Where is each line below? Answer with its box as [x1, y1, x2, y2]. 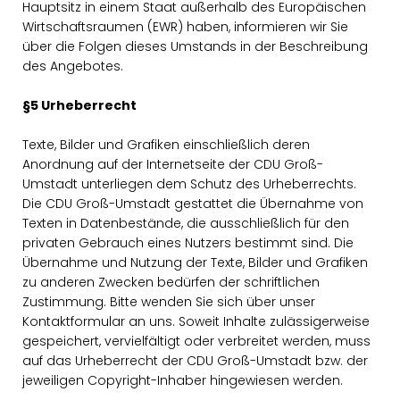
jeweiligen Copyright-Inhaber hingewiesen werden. [22, 371, 343, 389]
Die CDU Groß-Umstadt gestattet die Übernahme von [22, 195, 363, 212]
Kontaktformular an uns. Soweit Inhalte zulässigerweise [22, 312, 370, 330]
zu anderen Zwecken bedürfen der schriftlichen [22, 273, 320, 291]
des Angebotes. [22, 57, 123, 75]
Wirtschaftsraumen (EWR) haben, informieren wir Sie [22, 18, 348, 36]
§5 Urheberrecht [22, 96, 137, 114]
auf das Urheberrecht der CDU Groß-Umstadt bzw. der [22, 352, 368, 370]
